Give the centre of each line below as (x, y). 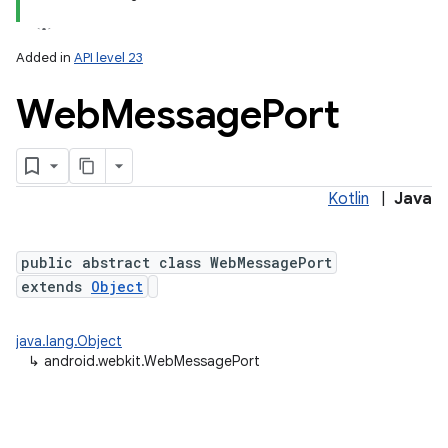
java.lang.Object (69, 341)
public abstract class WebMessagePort (176, 262)
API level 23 (108, 57)
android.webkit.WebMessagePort (152, 361)
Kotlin (348, 199)
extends (56, 286)
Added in (45, 57)
